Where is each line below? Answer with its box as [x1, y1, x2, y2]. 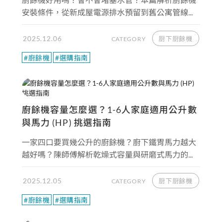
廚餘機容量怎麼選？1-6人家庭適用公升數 [22, 104, 197, 115]
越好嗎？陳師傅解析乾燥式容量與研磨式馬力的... [22, 150, 193, 159]
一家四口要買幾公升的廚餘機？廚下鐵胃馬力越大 [22, 137, 196, 147]
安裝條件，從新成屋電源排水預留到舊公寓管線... [22, 7, 193, 17]
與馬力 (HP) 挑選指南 [22, 117, 112, 128]
